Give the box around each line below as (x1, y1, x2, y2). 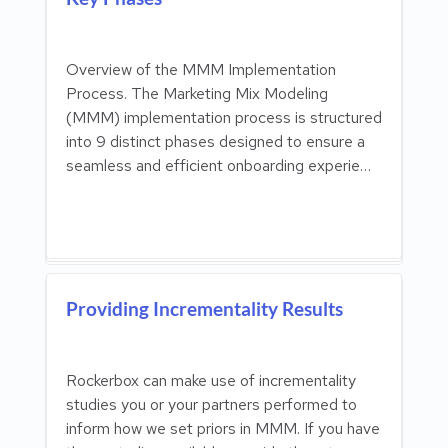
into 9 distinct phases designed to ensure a (66, 131, 365, 153)
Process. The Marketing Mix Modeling (66, 83, 328, 105)
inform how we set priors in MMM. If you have (66, 418, 380, 440)
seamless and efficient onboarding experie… (66, 155, 371, 177)
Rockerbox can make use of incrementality (66, 370, 356, 392)
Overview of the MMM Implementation (66, 59, 336, 81)
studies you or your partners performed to (66, 394, 357, 416)
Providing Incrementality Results (66, 297, 343, 321)
